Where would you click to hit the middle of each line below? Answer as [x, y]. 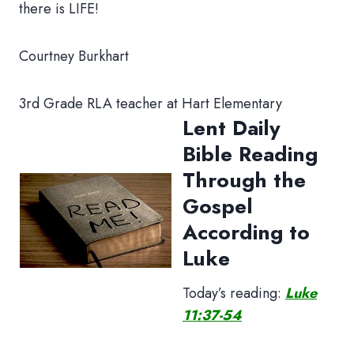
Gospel [218, 206]
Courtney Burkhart [74, 56]
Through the [244, 180]
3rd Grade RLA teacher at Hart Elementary [151, 103]
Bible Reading [250, 154]
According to [246, 232]
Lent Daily [232, 128]
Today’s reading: [234, 293]
